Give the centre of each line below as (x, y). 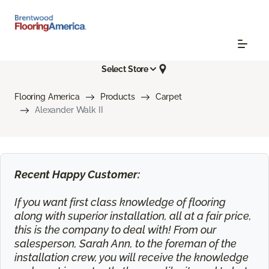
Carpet (168, 97)
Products (117, 97)
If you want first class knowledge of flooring (120, 202)
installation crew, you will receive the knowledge (131, 257)
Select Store (125, 69)
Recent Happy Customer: (77, 174)
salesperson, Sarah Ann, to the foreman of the (125, 243)
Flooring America (47, 97)
